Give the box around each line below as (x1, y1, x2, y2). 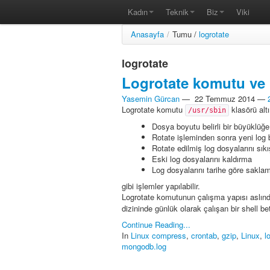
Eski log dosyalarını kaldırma (152, 152, 252, 165)
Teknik (166, 6, 189, 17)
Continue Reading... (122, 218, 190, 230)
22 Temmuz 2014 (195, 92, 255, 104)
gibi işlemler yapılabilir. (122, 180, 200, 192)
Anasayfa (131, 28, 164, 40)
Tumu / (172, 28, 199, 40)
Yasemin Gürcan (122, 92, 180, 104)
